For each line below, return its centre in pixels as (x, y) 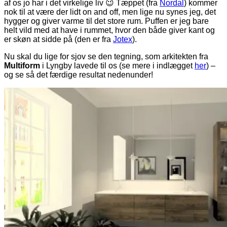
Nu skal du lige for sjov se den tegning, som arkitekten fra (106, 56)
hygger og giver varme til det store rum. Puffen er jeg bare (106, 21)
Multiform (22, 65)
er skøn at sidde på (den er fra (59, 39)
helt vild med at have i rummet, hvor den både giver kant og (109, 30)
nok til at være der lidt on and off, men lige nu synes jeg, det (110, 12)
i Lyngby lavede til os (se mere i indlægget (117, 65)
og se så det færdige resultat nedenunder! (79, 74)
